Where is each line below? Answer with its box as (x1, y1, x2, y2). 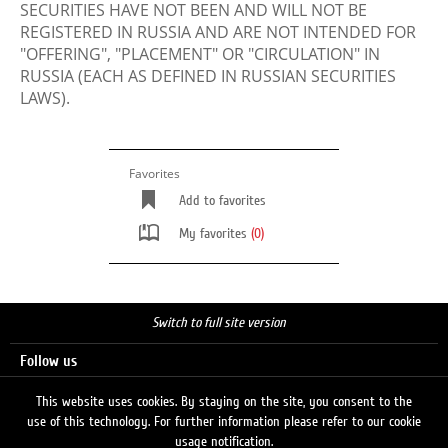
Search (20, 425, 60, 442)
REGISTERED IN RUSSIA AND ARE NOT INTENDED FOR (20, 21, 416, 43)
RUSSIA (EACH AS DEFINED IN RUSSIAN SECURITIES (20, 65, 396, 87)
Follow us (20, 353, 77, 370)
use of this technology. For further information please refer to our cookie (27, 414, 421, 430)
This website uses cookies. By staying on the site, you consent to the (36, 394, 412, 410)
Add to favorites (179, 193, 266, 209)
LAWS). (20, 87, 70, 109)
